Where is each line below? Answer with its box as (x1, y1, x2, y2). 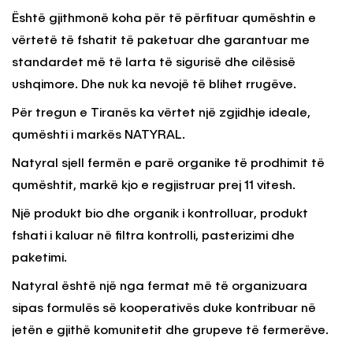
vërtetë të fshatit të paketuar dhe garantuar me (12, 35, 310, 48)
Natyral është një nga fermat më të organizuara (12, 281, 307, 294)
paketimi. (12, 252, 67, 266)
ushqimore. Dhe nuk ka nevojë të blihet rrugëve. (12, 79, 296, 92)
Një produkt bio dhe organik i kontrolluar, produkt (12, 208, 308, 221)
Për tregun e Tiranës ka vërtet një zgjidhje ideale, (12, 107, 310, 121)
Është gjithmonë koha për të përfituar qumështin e (12, 13, 316, 26)
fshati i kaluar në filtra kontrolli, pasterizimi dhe (12, 230, 295, 243)
